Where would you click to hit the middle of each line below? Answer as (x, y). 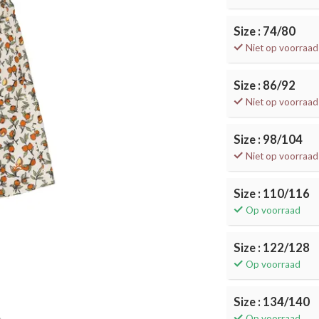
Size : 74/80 (265, 31)
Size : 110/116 (272, 194)
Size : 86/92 (265, 85)
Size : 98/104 (268, 140)
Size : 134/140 (272, 302)
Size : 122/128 (272, 248)
